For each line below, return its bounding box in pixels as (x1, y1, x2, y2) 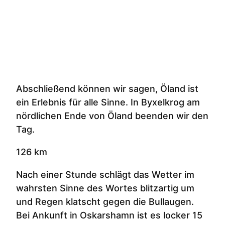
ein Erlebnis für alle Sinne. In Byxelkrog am (16, 97, 200, 108)
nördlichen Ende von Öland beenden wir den (16, 110, 208, 122)
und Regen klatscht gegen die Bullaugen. (16, 196, 194, 207)
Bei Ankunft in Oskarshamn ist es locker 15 (16, 210, 202, 221)
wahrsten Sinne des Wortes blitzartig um (16, 183, 194, 194)
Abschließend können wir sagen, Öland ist (16, 83, 198, 94)
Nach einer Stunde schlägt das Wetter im (16, 169, 194, 180)
